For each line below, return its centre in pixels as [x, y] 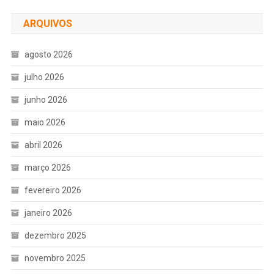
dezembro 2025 [55, 235]
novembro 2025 [55, 258]
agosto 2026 [48, 54]
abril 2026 [43, 145]
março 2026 [47, 167]
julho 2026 [44, 77]
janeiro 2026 [48, 213]
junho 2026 [46, 99]
